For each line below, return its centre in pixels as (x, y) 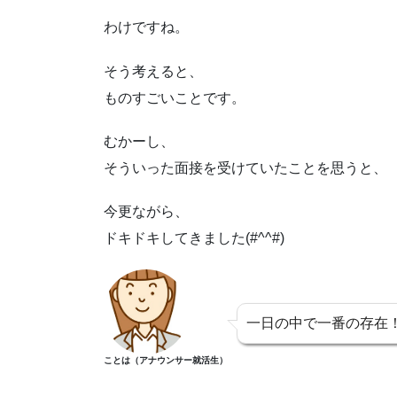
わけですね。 (146, 27)
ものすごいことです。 (175, 97)
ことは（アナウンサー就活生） (166, 360)
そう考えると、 (153, 71)
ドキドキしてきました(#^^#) (194, 237)
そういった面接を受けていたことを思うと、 (245, 167)
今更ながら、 (146, 211)
